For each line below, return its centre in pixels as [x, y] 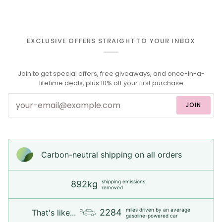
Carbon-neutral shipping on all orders [111, 155]
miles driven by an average [158, 210]
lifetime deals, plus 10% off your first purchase [111, 83]
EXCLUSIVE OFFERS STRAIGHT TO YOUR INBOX [111, 41]
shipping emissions [123, 182]
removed [112, 188]
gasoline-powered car [152, 216]
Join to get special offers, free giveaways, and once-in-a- [111, 73]
